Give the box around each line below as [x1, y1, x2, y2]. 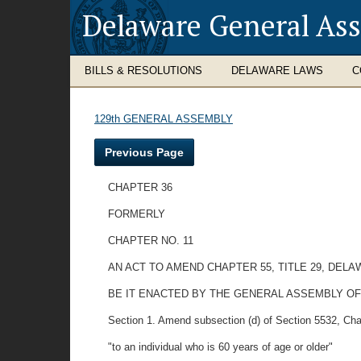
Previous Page [105, 146, 184, 159]
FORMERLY [108, 208, 166, 220]
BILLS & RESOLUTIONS [85, 64, 202, 77]
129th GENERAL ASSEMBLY [94, 113, 233, 125]
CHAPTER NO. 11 [108, 234, 194, 247]
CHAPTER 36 [108, 181, 173, 193]
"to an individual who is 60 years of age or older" [108, 341, 334, 353]
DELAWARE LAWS [231, 64, 323, 77]
